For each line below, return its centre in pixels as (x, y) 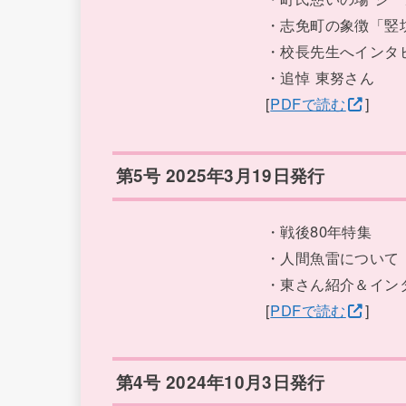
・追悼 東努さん (320, 77)
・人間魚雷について (332, 257)
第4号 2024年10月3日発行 (220, 382)
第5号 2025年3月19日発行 (220, 176)
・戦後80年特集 (319, 231)
